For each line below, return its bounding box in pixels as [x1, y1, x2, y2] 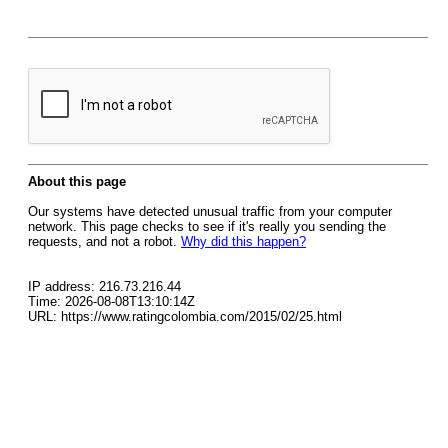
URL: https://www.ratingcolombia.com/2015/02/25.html [28, 309, 342, 324]
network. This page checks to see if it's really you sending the [28, 219, 386, 234]
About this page [28, 174, 126, 189]
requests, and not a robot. [28, 234, 181, 249]
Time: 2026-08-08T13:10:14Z [28, 294, 195, 309]
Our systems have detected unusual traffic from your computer [28, 204, 392, 219]
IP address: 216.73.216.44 [28, 279, 181, 294]
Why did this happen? [181, 234, 306, 249]
